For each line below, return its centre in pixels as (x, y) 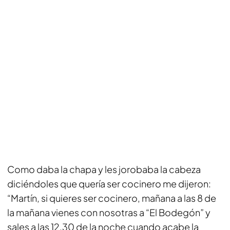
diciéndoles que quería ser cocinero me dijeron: (109, 184)
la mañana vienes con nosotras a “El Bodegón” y (109, 212)
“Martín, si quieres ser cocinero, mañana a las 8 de (112, 198)
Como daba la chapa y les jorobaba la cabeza (104, 169)
